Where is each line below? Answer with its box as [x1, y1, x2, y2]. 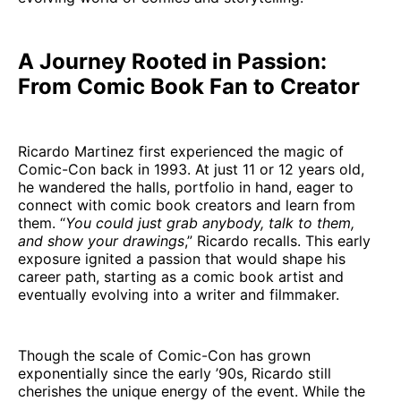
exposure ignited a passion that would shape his [18, 250, 346, 268]
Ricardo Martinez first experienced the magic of [18, 142, 344, 160]
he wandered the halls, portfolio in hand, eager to [18, 178, 354, 196]
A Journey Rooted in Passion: [18, 48, 327, 74]
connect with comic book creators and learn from [18, 196, 355, 214]
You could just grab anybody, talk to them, [65, 214, 354, 232]
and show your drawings [18, 232, 184, 250]
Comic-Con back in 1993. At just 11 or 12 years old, [18, 160, 364, 178]
